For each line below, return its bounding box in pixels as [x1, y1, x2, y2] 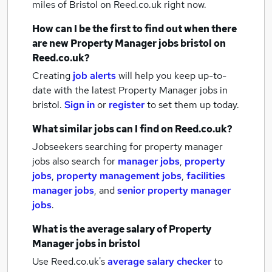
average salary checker [107, 255, 211, 268]
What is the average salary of [32, 223, 169, 236]
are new [32, 37, 70, 50]
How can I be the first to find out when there [32, 22, 237, 35]
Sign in [64, 98, 95, 111]
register [109, 98, 144, 111]
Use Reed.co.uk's [32, 255, 105, 268]
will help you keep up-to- [118, 69, 226, 82]
